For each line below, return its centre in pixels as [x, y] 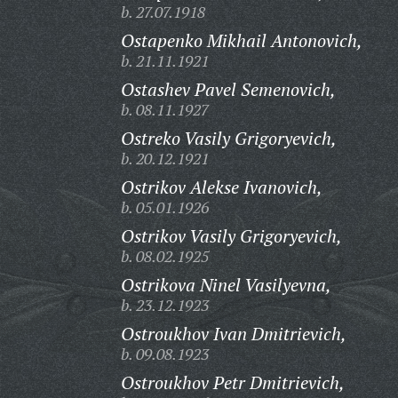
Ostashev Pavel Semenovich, [228, 89]
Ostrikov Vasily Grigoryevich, [231, 236]
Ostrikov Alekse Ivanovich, [221, 187]
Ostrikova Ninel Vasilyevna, [226, 285]
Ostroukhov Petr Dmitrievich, [232, 382]
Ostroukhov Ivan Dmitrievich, [233, 334]
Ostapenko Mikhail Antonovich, [241, 40]
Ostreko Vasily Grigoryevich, [228, 138]
